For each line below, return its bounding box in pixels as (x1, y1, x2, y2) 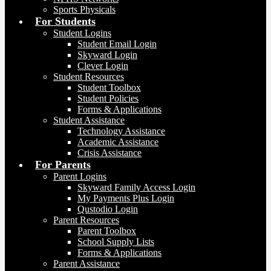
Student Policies (77, 93, 139, 103)
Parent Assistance (53, 258, 120, 269)
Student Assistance (53, 115, 125, 125)
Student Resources (53, 71, 124, 82)
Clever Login (77, 60, 128, 71)
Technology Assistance (77, 126, 165, 136)
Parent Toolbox (77, 226, 136, 236)
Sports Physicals (53, 4, 116, 15)
